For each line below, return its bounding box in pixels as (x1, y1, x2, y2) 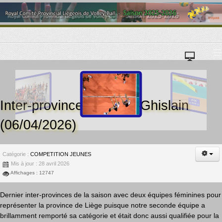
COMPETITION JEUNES (30, 151, 91, 157)
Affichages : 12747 (10, 169, 54, 175)
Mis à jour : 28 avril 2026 (11, 160, 69, 166)
